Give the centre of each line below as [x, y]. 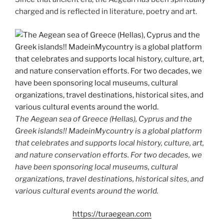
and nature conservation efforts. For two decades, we [108, 155]
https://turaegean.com [112, 214]
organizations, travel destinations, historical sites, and [109, 179]
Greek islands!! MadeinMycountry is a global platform [108, 131]
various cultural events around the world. [87, 191]
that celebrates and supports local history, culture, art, [109, 143]
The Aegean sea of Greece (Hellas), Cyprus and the [103, 119]
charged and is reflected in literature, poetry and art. [106, 11]
